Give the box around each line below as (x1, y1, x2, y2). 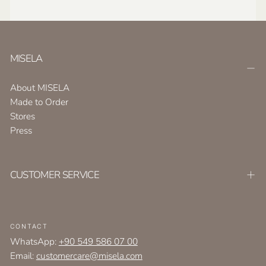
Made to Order (9, 95, 68, 108)
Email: (9, 249, 36, 262)
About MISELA (9, 81, 69, 94)
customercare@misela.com (36, 249, 142, 262)
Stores (9, 109, 35, 122)
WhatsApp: (9, 235, 59, 248)
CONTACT (9, 222, 48, 230)
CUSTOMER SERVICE (9, 168, 100, 182)
